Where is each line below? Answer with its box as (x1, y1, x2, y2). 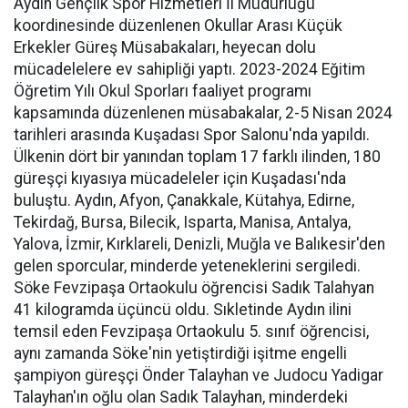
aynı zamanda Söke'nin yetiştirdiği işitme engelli (14, 344, 347, 362)
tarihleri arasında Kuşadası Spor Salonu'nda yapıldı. (14, 126, 370, 144)
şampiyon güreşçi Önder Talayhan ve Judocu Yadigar (14, 366, 383, 384)
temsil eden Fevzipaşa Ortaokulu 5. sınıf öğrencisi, (14, 322, 369, 341)
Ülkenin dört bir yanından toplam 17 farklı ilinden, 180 (14, 148, 381, 166)
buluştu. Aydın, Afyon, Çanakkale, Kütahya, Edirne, (14, 191, 354, 209)
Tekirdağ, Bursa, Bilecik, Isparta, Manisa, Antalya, (14, 213, 351, 231)
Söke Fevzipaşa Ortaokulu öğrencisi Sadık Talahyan (14, 279, 374, 297)
